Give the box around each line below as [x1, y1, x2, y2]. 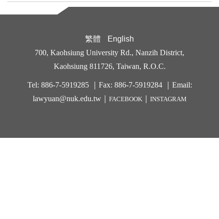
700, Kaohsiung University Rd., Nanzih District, [35, 48, 184, 57]
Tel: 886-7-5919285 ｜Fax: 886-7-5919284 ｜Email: [27, 81, 192, 89]
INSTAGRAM [150, 95, 187, 103]
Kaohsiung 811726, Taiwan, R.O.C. [53, 62, 166, 70]
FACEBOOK [109, 95, 142, 103]
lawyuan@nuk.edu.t [32, 94, 95, 103]
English [108, 35, 134, 43]
